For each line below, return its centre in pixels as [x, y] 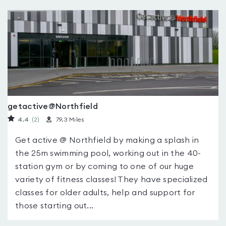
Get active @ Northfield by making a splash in [107, 140]
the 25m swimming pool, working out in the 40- [108, 153]
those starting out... [54, 206]
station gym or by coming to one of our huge [104, 166]
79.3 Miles [70, 120]
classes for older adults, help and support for [105, 193]
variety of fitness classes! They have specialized [111, 180]
